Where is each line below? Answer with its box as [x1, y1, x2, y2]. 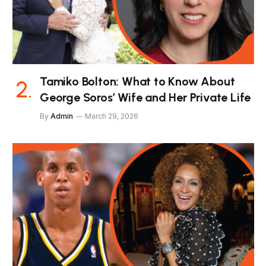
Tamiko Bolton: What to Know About [40, 74, 235, 88]
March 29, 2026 [85, 111, 138, 121]
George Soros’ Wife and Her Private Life [40, 90, 251, 104]
